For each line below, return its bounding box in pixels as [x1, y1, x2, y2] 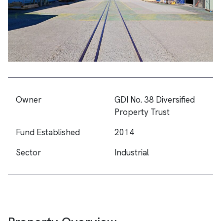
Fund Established [16, 127, 80, 138]
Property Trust [114, 107, 170, 118]
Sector [16, 147, 41, 158]
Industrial [114, 147, 149, 158]
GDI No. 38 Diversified [114, 94, 195, 106]
